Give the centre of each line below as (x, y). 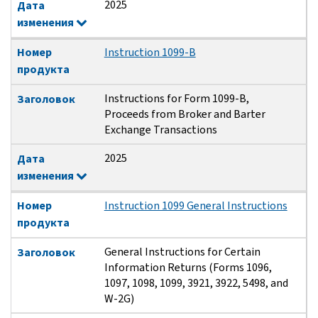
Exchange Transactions (160, 130)
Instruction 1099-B (150, 53)
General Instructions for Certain (182, 252)
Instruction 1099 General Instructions (196, 206)
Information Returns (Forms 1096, (188, 268)
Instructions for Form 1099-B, (176, 99)
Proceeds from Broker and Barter (185, 114)
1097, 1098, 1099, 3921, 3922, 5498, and (196, 283)
